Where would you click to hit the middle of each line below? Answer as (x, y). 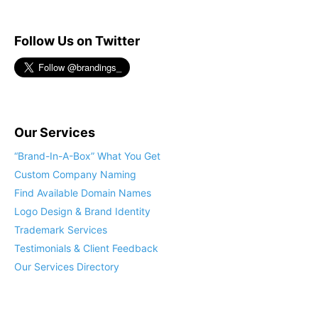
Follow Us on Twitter (77, 41)
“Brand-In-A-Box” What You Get (87, 156)
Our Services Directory (67, 267)
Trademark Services (61, 230)
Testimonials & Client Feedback (86, 248)
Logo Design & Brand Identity (82, 211)
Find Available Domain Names (83, 193)
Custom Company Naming (75, 174)
